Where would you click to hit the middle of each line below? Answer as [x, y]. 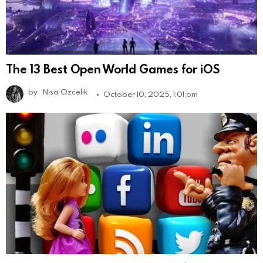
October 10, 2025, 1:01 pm [151, 94]
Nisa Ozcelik [65, 91]
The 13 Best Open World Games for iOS [113, 68]
